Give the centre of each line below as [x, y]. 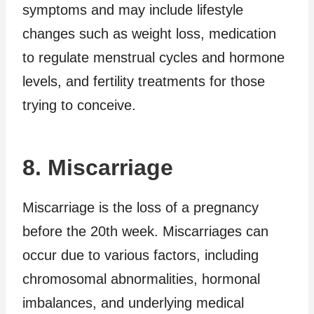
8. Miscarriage [98, 167]
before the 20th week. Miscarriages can [145, 231]
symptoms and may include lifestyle [133, 9]
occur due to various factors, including [141, 255]
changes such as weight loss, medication [149, 33]
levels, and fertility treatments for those [144, 81]
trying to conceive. [79, 105]
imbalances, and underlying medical [133, 302]
